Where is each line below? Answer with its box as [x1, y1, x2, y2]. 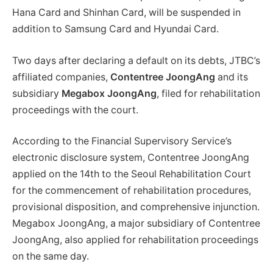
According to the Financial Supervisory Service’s [12, 135, 232, 147]
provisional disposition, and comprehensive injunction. [12, 201, 260, 213]
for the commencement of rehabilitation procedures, [12, 185, 251, 197]
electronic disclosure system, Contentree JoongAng [12, 152, 249, 164]
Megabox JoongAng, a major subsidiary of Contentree [12, 218, 260, 230]
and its [215, 71, 248, 83]
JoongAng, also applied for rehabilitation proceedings [12, 234, 258, 246]
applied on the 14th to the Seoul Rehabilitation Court [12, 168, 251, 180]
